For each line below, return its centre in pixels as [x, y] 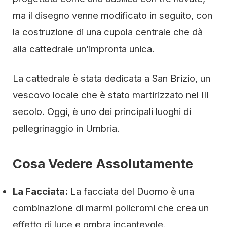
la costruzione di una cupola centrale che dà [108, 32]
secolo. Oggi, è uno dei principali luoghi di [102, 112]
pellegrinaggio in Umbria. [66, 128]
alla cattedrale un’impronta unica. [84, 49]
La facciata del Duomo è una [131, 191]
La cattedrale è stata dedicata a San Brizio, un [111, 78]
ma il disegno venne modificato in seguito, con [112, 15]
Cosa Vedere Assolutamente [103, 164]
